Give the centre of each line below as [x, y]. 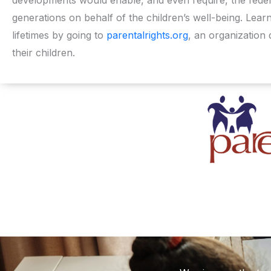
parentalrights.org [147, 35]
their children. [44, 52]
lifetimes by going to [59, 35]
